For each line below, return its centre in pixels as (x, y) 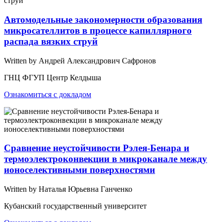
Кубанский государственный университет (75, 206)
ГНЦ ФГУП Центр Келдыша (53, 77)
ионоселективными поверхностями (80, 170)
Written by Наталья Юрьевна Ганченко (68, 189)
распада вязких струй (51, 41)
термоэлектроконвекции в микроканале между (106, 159)
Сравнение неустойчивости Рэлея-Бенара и (97, 148)
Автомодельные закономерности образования (103, 19)
